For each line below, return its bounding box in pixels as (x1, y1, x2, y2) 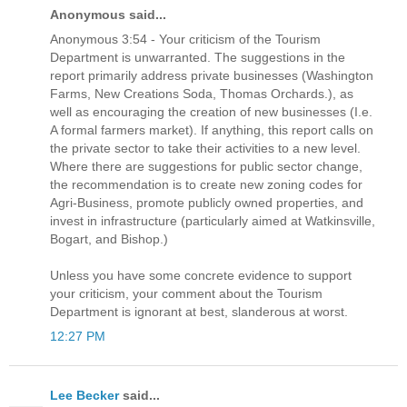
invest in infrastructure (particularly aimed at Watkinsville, (50, 213, 375, 229)
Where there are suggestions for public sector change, (50, 159, 362, 174)
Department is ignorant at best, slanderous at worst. (50, 304, 348, 320)
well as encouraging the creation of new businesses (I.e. (50, 104, 372, 120)
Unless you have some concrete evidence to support (50, 268, 352, 283)
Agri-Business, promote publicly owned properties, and (50, 195, 363, 211)
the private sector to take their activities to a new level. (50, 141, 361, 156)
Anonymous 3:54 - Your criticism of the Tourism (50, 32, 321, 47)
